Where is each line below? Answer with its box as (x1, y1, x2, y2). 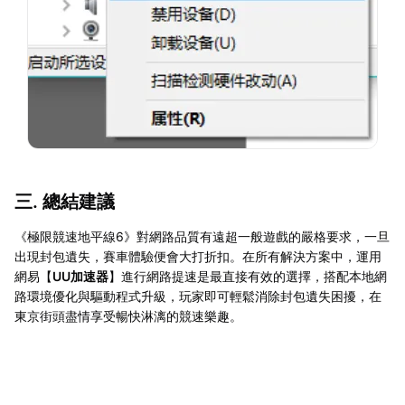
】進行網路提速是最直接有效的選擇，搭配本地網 (108, 268, 387, 284)
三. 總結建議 (14, 190, 115, 212)
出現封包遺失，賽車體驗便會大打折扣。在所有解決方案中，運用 (14, 248, 381, 264)
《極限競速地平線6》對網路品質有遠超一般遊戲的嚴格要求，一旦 (14, 228, 390, 244)
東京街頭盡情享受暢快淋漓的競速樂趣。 (14, 307, 242, 324)
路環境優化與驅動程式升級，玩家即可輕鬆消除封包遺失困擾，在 (14, 287, 381, 304)
